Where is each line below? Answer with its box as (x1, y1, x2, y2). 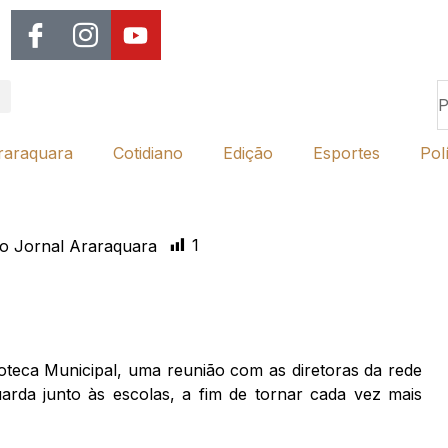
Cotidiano (113, 143, 183, 163)
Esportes (313, 143, 380, 163)
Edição (223, 143, 273, 163)
